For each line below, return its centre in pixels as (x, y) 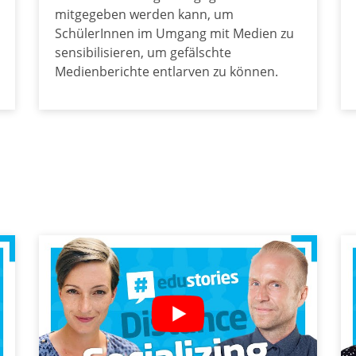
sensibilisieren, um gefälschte (143, 53)
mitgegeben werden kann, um (144, 15)
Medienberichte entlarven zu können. (166, 72)
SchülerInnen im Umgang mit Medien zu (174, 34)
